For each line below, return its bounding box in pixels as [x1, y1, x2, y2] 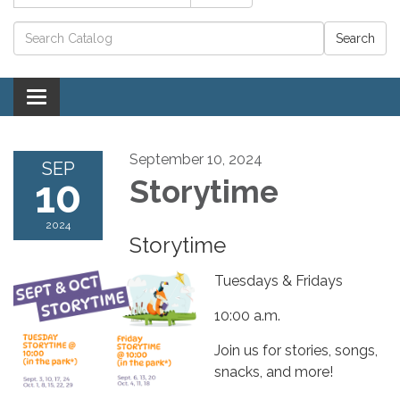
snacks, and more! [214, 362, 333, 380]
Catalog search [12, 21, 125, 39]
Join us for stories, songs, [214, 341, 378, 359]
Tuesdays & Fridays [214, 271, 343, 289]
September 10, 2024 [129, 150, 262, 168]
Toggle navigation [36, 89, 154, 107]
